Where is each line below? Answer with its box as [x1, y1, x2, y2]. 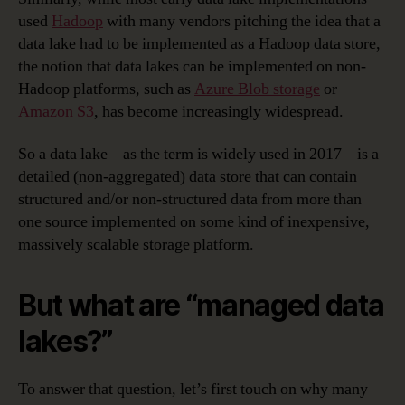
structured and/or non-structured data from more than [18, 189, 362, 211]
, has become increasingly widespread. [94, 100, 344, 122]
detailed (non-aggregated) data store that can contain [18, 166, 357, 188]
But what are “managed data [18, 287, 384, 324]
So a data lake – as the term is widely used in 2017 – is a [18, 144, 379, 165]
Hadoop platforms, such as [18, 78, 194, 99]
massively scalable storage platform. [18, 234, 254, 256]
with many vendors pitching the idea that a [103, 10, 381, 32]
